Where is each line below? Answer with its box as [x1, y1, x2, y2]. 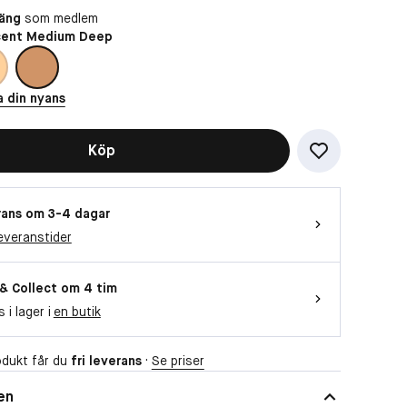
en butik [53, 303, 101, 320]
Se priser [151, 352, 204, 369]
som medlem [20, 9, 98, 26]
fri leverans [70, 352, 142, 369]
